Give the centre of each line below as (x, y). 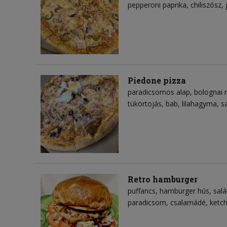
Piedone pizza (157, 80)
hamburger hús (184, 191)
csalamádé (188, 202)
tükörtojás (145, 103)
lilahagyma (199, 103)
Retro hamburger (163, 179)
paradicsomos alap (159, 92)
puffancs (142, 191)
